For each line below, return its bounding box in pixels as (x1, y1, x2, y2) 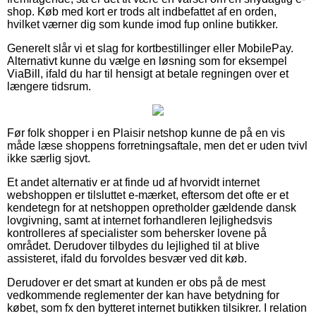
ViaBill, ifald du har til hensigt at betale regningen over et (7, 67, 288, 80)
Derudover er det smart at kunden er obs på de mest (7, 276, 265, 288)
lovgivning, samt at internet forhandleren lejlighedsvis (7, 214, 272, 226)
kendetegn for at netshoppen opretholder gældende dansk (7, 201, 296, 214)
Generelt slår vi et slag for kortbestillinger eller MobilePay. (7, 42, 293, 54)
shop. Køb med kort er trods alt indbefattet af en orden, (7, 5, 276, 18)
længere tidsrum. (7, 80, 91, 92)
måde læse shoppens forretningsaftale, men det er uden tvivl (7, 139, 308, 152)
